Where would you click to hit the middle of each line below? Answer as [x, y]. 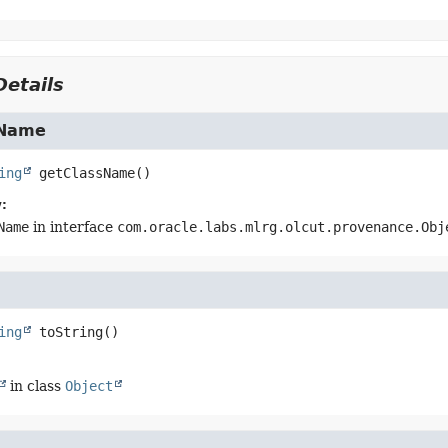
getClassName [86, 173]
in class [35, 386]
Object [88, 386]
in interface [72, 227]
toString [70, 332]
